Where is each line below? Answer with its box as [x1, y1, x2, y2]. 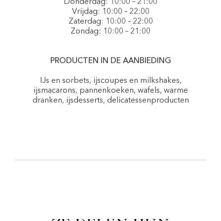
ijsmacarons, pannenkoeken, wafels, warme [33, 87, 188, 95]
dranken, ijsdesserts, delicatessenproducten [32, 97, 189, 105]
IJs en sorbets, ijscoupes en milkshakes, [39, 77, 182, 85]
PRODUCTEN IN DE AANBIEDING [50, 57, 171, 65]
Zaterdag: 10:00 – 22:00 [68, 18, 153, 26]
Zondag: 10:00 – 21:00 [71, 28, 150, 36]
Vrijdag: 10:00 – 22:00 [72, 8, 149, 16]
